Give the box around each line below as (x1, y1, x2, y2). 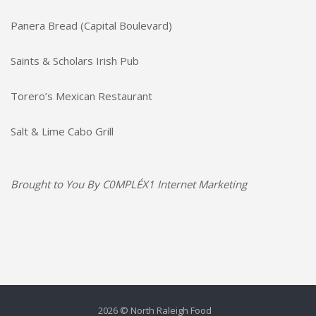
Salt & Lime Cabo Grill (11, 124, 114, 139)
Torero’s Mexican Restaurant (11, 89, 152, 104)
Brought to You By (11, 177, 102, 192)
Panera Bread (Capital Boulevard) (11, 18, 172, 33)
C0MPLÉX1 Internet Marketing (102, 177, 247, 192)
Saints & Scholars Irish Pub (11, 54, 139, 68)
